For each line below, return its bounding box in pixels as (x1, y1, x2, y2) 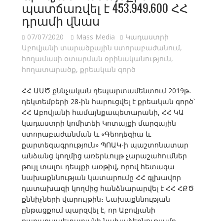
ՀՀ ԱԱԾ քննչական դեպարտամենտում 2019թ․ (21, 86, 191, 96)
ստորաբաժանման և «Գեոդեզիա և (21, 129, 151, 139)
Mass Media (75, 32, 115, 42)
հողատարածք (21, 65, 76, 74)
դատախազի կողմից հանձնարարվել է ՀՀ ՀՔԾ (21, 184, 194, 193)
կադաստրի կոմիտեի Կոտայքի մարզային (21, 118, 176, 128)
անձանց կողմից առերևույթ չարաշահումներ (21, 151, 187, 161)
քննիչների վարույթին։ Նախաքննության (21, 194, 170, 204)
